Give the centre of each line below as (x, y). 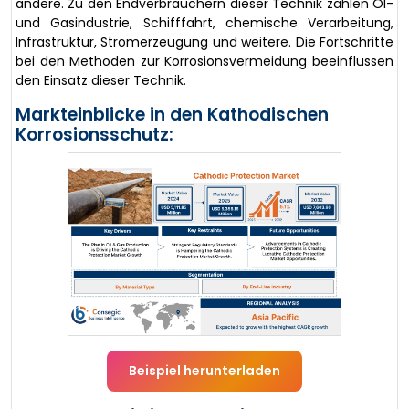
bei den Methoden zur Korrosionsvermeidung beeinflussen (204, 61)
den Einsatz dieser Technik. (101, 80)
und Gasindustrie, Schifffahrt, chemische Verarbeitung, (204, 23)
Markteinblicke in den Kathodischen (172, 115)
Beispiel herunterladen (204, 370)
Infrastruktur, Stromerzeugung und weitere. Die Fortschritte (204, 42)
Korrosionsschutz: (94, 135)
